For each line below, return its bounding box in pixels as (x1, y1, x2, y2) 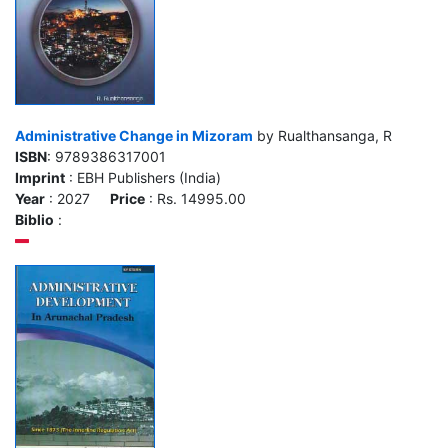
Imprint (15, 169, 65, 186)
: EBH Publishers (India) (65, 169, 221, 186)
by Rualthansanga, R (253, 127, 392, 144)
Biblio (15, 211, 54, 228)
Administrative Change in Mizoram (15, 127, 253, 144)
